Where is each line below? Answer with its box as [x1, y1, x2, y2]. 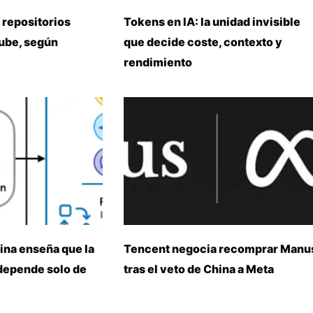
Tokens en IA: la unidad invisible [124, 14, 300, 29]
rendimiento [124, 54, 192, 69]
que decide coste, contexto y [124, 34, 282, 49]
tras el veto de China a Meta [124, 261, 274, 276]
